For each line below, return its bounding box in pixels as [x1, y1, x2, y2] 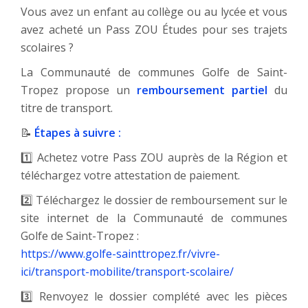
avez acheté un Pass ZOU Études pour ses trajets [21, 22, 287, 38]
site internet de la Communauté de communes [21, 210, 287, 226]
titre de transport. [21, 100, 113, 116]
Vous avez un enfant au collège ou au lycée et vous [21, 4, 287, 20]
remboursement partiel [137, 82, 267, 98]
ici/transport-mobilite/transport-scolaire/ [21, 264, 234, 280]
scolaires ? [21, 40, 74, 56]
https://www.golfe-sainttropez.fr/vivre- [21, 246, 220, 262]
